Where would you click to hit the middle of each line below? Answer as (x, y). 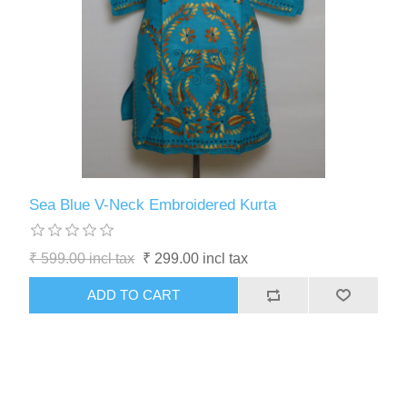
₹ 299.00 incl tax (196, 258)
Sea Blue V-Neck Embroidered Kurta (153, 204)
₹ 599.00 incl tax (82, 258)
